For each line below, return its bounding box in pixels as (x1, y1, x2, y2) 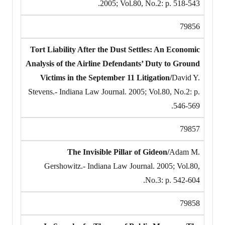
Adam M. (169, 147, 200, 156)
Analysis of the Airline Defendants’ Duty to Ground (26, 59, 200, 68)
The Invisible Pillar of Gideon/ (67, 147, 169, 156)
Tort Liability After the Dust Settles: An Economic (30, 45, 200, 54)
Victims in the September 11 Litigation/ (40, 73, 172, 82)
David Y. (172, 73, 200, 82)
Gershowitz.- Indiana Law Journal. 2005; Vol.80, (44, 161, 200, 170)
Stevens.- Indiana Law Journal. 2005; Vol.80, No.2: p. (28, 87, 200, 96)
